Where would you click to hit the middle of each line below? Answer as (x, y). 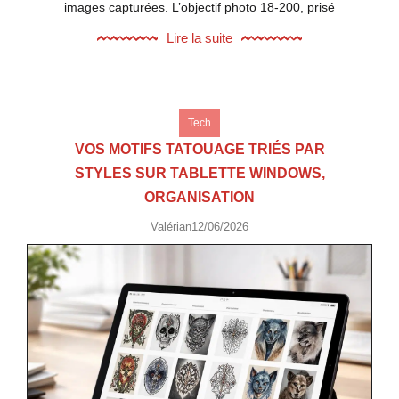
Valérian (171, 226)
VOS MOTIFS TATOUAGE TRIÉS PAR (199, 149)
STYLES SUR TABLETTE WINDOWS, (199, 173)
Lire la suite (199, 37)
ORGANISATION (199, 197)
